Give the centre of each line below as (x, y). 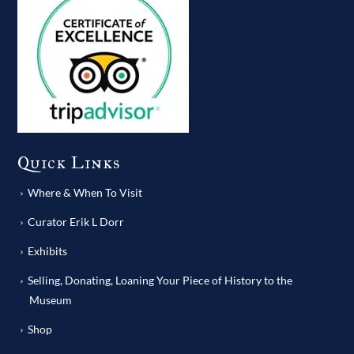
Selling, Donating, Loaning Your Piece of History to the (160, 280)
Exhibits (48, 250)
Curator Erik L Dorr (76, 221)
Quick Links (70, 162)
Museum (51, 299)
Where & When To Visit (85, 192)
